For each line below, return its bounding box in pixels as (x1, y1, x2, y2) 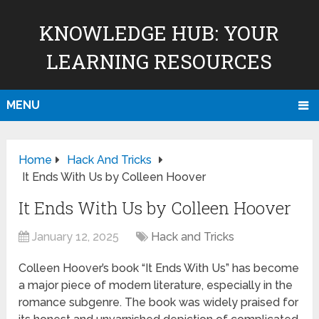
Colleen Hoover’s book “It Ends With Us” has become (19, 261, 300, 276)
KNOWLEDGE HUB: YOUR (39, 20, 280, 46)
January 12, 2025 (32, 230, 120, 244)
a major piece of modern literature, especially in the (19, 278, 293, 293)
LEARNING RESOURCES (46, 48, 273, 75)
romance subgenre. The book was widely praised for (19, 296, 299, 310)
